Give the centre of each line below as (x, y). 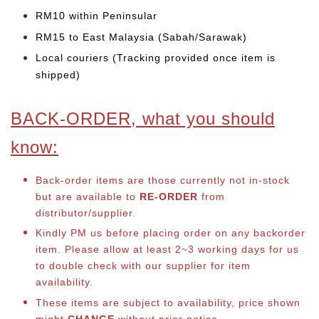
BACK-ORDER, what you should (143, 119)
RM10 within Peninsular (98, 15)
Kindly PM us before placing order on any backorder (171, 233)
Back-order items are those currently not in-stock (163, 181)
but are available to (88, 197)
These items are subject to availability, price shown (168, 302)
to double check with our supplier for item (143, 266)
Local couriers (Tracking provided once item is (156, 58)
